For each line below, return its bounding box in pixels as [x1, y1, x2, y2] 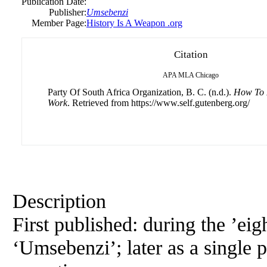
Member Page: [32, 18, 86, 28]
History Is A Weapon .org [86, 18, 182, 28]
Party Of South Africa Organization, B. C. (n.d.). [48, 87, 234, 97]
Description [13, 190, 106, 212]
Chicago [195, 71, 219, 79]
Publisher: [49, 7, 86, 17]
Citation [173, 49, 208, 60]
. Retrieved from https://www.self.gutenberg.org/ [67, 98, 250, 108]
